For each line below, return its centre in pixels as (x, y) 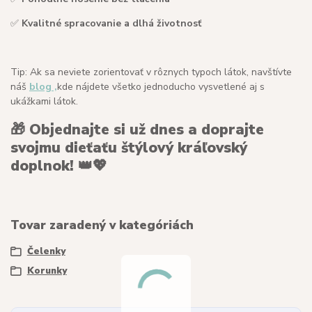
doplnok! (42, 166)
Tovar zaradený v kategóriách (102, 225)
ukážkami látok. (44, 101)
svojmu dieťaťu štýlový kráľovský (129, 148)
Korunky (47, 271)
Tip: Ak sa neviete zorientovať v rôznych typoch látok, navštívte (151, 72)
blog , (43, 86)
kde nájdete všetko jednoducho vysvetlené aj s (161, 86)
